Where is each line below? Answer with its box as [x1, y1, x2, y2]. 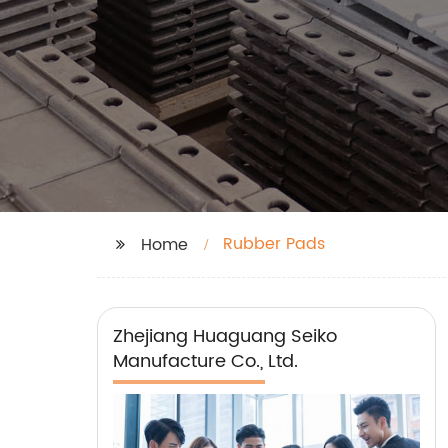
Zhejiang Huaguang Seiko [113, 322, 337, 351]
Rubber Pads [223, 231, 325, 257]
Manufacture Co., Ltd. [113, 347, 298, 376]
